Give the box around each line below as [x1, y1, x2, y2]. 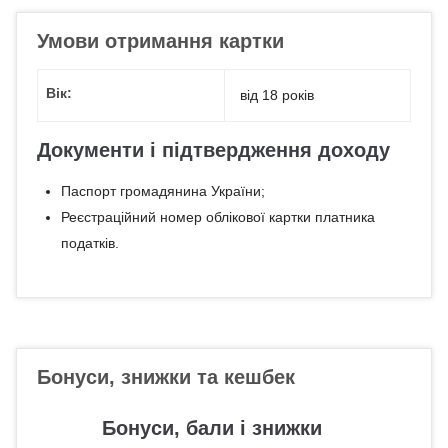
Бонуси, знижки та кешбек [37, 366, 295, 388]
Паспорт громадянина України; [60, 183, 265, 199]
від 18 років [240, 87, 314, 103]
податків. [60, 235, 119, 251]
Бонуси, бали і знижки [102, 417, 322, 439]
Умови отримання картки [37, 30, 284, 52]
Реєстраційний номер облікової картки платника [60, 209, 375, 225]
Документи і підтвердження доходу [37, 139, 390, 161]
